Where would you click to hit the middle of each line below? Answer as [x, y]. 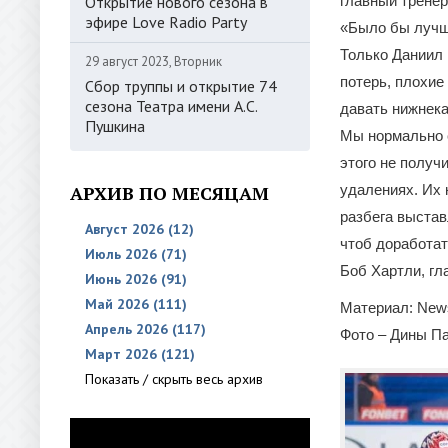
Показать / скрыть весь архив [174, 379]
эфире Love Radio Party [166, 22]
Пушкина [115, 126]
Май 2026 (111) [136, 304]
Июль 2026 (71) [136, 254]
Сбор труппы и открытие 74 [181, 86]
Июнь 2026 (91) [136, 279]
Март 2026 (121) [140, 354]
